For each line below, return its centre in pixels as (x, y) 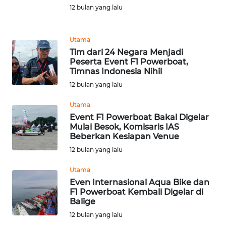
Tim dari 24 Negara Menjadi (126, 52)
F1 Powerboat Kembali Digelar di (136, 192)
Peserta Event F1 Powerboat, (129, 62)
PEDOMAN (30, 175)
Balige (82, 201)
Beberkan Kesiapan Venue (124, 136)
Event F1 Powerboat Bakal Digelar (139, 117)
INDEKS (26, 26)
